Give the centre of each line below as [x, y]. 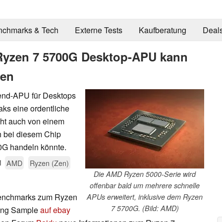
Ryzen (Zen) [49, 163]
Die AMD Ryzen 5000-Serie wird [145, 174]
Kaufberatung [162, 30]
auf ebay [55, 210]
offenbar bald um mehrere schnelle [145, 185]
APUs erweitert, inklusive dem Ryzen [145, 196]
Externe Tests [98, 30]
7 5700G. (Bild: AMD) [145, 208]
